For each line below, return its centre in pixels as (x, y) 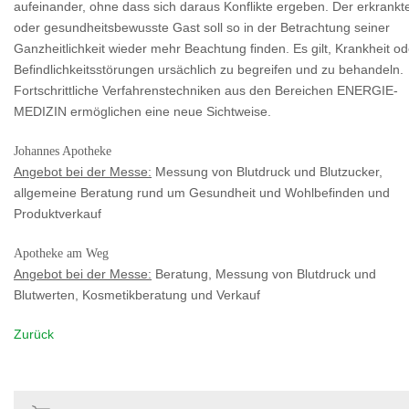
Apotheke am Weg (61, 254)
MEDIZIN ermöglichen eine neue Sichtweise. (142, 112)
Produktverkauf (58, 215)
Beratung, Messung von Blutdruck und (264, 275)
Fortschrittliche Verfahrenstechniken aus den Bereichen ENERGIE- (206, 91)
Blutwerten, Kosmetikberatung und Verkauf (137, 296)
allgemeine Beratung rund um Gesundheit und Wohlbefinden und (202, 194)
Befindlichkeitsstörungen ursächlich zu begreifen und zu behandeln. (209, 70)
